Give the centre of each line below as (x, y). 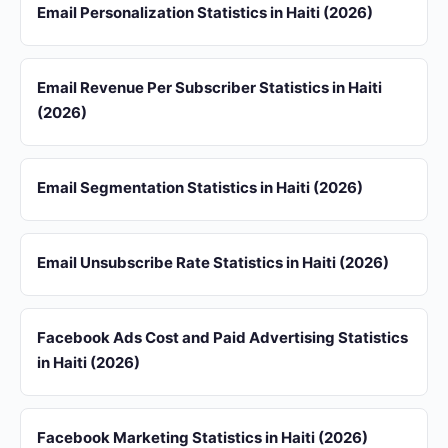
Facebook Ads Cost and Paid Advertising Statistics (222, 337)
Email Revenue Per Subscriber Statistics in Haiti (209, 87)
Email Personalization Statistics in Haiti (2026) (205, 12)
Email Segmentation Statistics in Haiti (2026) (200, 187)
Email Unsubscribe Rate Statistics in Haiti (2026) (213, 262)
